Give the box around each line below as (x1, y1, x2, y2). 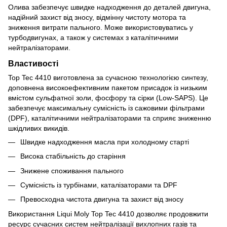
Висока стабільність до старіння (20, 152, 126, 161)
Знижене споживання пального (20, 166, 124, 175)
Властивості (8, 58, 58, 68)
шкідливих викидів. (8, 124, 69, 132)
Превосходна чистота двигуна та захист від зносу (20, 195, 183, 204)
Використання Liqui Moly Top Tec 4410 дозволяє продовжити (8, 209, 208, 218)
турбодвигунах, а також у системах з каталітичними (8, 33, 178, 42)
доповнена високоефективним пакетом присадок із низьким (8, 83, 207, 92)
